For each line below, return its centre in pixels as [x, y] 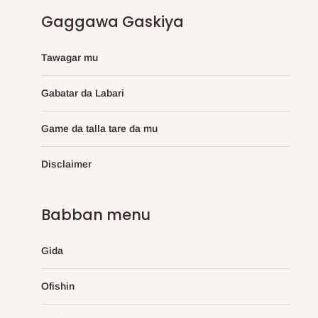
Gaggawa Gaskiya [113, 21]
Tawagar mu [70, 57]
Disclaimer [66, 164]
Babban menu [96, 214]
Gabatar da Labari [83, 93]
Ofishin [58, 286]
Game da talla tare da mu [99, 128]
